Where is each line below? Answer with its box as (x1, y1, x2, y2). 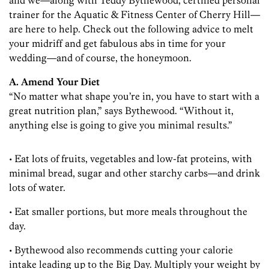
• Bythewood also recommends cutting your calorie (9, 244, 233, 256)
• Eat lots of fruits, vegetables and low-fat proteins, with (9, 153, 252, 165)
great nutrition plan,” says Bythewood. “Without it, (9, 104, 234, 117)
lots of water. (9, 181, 65, 194)
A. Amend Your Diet (9, 76, 100, 88)
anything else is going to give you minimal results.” (9, 119, 232, 131)
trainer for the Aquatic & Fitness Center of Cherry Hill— (9, 8, 260, 21)
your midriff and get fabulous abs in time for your (9, 37, 226, 50)
